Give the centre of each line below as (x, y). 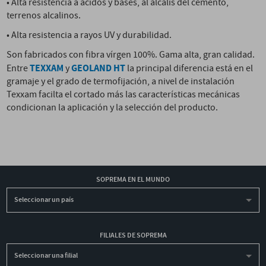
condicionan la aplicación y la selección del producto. (113, 107)
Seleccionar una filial (46, 255)
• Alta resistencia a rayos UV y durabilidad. (89, 35)
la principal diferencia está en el (189, 68)
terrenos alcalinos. (44, 15)
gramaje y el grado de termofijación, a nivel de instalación (121, 81)
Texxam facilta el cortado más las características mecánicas (123, 94)
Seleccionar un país (44, 199)
